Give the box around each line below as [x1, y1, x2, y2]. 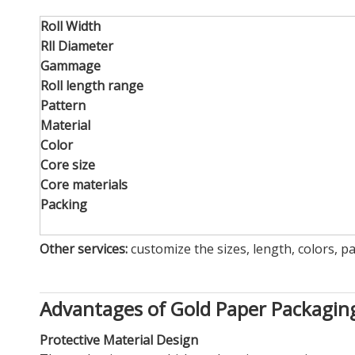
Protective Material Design [40, 330, 198, 349]
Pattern [40, 96, 86, 114]
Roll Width [40, 17, 101, 35]
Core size [40, 155, 95, 174]
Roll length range [40, 76, 143, 94]
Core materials [40, 175, 128, 193]
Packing [40, 195, 87, 213]
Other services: [40, 239, 131, 258]
